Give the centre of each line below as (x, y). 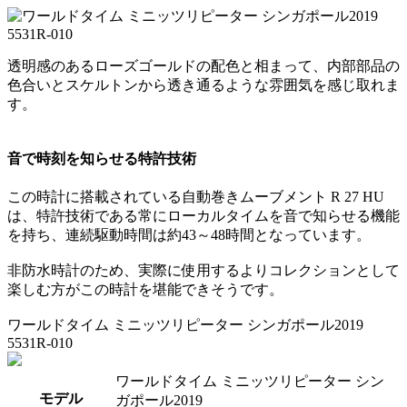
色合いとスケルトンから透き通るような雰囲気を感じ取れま (203, 84)
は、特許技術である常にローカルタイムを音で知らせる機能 (203, 216)
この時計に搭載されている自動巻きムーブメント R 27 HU (196, 197)
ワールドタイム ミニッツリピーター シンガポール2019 (185, 325)
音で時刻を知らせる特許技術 (102, 158)
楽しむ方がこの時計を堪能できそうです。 (145, 290)
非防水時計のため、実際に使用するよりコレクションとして (203, 271)
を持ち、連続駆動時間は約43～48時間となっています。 (189, 235)
